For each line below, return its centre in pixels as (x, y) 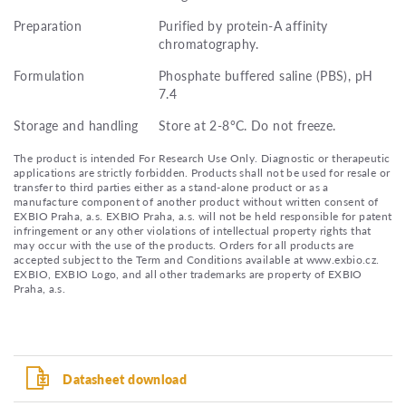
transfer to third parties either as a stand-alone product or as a (171, 187)
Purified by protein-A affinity (243, 25)
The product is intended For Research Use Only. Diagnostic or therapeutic (202, 158)
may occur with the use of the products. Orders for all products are (184, 245)
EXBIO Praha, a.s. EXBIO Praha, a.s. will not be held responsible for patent (203, 216)
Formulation (49, 75)
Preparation (48, 25)
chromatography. (209, 43)
